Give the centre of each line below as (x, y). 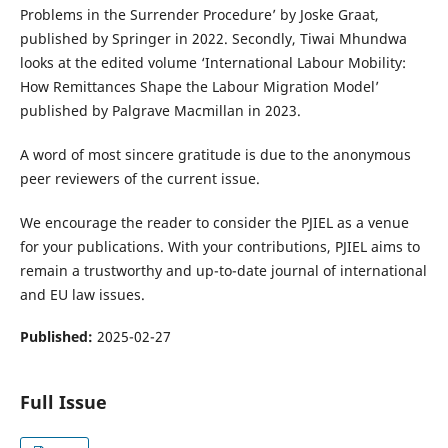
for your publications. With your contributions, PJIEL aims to (219, 247)
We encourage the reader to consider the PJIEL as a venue (214, 223)
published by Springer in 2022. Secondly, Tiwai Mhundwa (213, 39)
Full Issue (63, 402)
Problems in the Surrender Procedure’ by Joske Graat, (199, 15)
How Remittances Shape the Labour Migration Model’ (199, 87)
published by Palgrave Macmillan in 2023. (160, 111)
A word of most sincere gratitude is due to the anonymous (215, 155)
